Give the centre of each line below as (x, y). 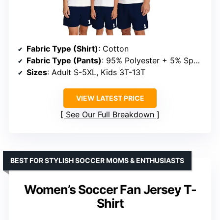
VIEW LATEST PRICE (110, 98)
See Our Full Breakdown (110, 114)
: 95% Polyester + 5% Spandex (148, 60)
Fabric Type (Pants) (64, 60)
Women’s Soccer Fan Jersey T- (110, 189)
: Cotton (113, 48)
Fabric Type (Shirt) (62, 48)
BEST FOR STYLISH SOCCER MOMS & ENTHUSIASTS (97, 160)
